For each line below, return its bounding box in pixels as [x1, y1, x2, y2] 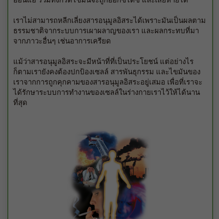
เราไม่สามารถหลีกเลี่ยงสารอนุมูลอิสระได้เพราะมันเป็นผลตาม [13, 15, 206, 25]
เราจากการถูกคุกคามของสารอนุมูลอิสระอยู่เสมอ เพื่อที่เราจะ [13, 76, 202, 87]
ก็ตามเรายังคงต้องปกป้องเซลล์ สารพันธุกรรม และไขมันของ [13, 66, 200, 76]
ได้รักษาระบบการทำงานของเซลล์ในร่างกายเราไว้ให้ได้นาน [13, 87, 200, 97]
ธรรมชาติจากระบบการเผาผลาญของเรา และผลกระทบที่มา [13, 25, 199, 35]
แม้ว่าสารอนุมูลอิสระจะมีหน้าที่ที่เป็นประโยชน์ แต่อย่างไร [13, 56, 194, 66]
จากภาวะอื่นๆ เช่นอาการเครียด [13, 35, 111, 45]
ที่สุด [13, 97, 27, 107]
